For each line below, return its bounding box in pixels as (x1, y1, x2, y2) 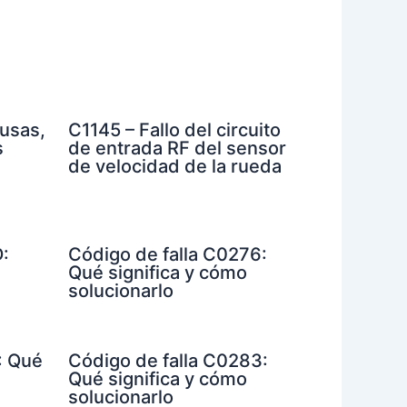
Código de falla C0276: (67, 243, 267, 265)
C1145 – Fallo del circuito (67, 118, 281, 141)
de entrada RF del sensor (67, 136, 286, 159)
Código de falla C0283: (67, 349, 268, 372)
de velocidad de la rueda (67, 154, 282, 177)
